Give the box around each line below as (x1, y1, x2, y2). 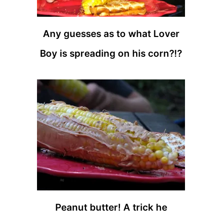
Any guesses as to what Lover (42, 28, 180, 39)
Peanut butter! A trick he (55, 202, 167, 214)
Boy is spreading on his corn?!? (40, 47, 182, 59)
